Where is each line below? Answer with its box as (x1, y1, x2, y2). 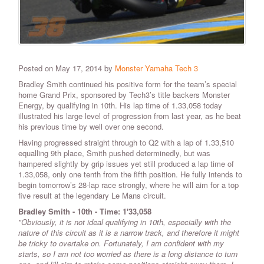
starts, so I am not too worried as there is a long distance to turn (18, 248, 237, 260)
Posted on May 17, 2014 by (18, 62, 115, 74)
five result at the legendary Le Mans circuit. (18, 190, 166, 202)
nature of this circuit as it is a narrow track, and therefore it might (18, 227, 239, 239)
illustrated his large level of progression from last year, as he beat (18, 110, 241, 122)
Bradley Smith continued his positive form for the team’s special (18, 78, 237, 90)
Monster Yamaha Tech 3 (115, 62, 198, 74)
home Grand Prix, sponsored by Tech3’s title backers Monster (18, 89, 230, 101)
